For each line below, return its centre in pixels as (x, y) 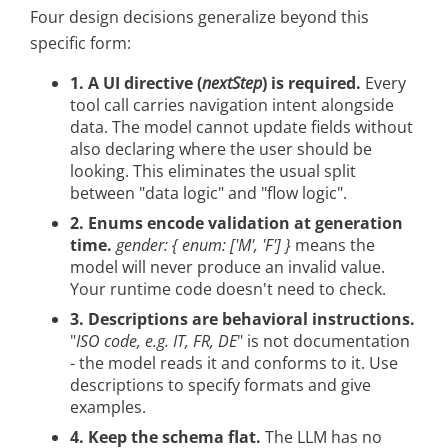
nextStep (232, 82)
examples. (108, 406)
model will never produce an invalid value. (227, 266)
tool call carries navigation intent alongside (232, 104)
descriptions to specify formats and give (220, 384)
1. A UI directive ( (136, 82)
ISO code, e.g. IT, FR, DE (156, 340)
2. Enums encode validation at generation (236, 222)
